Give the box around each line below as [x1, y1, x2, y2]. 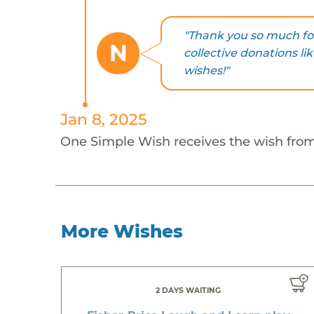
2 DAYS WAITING [156, 285, 221, 295]
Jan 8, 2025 [60, 109, 147, 128]
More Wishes [61, 220, 184, 242]
